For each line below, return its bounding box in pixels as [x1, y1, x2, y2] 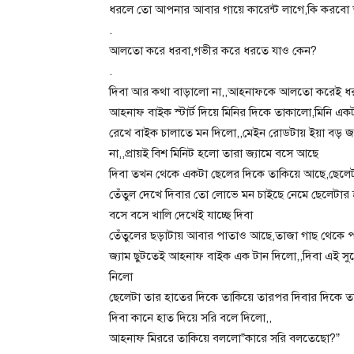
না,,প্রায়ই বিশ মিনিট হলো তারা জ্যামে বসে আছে [109, 145, 318, 160]
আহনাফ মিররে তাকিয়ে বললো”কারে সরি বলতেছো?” [109, 330, 340, 345]
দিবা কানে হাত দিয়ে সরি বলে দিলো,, [109, 310, 272, 325]
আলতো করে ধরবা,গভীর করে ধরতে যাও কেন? [109, 43, 317, 58]
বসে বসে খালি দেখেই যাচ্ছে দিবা [109, 207, 253, 222]
